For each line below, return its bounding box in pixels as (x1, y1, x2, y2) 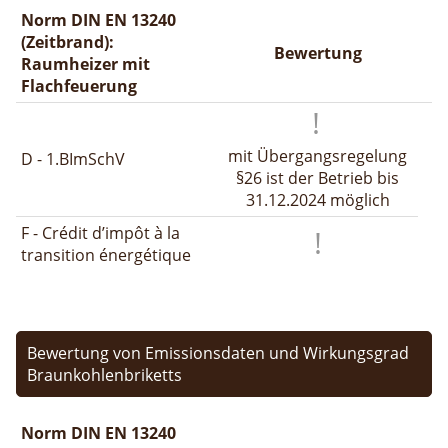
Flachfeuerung (21, 74, 137, 97)
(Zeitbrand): (21, 30, 114, 53)
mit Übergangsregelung (228, 144, 407, 167)
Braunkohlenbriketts (27, 363, 182, 386)
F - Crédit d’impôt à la (21, 221, 180, 244)
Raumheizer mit (21, 52, 150, 75)
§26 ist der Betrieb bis (236, 166, 399, 189)
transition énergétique (21, 243, 191, 266)
